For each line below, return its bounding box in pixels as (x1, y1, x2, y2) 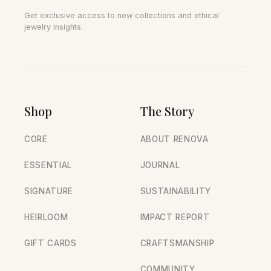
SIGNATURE (24, 186, 74, 196)
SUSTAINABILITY (140, 186, 212, 196)
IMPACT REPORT (140, 212, 210, 222)
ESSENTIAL (24, 160, 73, 170)
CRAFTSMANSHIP (140, 238, 215, 248)
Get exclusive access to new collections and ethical (24, 11, 219, 20)
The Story (140, 103, 194, 119)
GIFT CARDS (24, 238, 77, 248)
